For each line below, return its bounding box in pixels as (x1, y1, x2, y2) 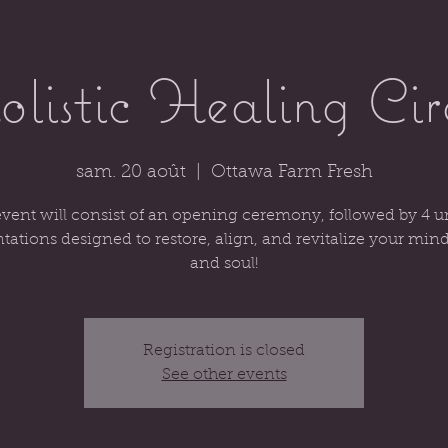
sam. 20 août (75, 164, 186, 182)
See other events (161, 367, 287, 383)
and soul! (189, 256, 259, 272)
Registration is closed (143, 343, 305, 359)
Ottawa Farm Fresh (210, 164, 373, 182)
